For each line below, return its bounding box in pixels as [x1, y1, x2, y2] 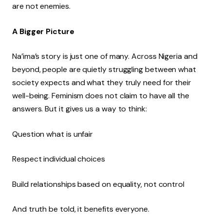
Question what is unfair [12, 128, 93, 139]
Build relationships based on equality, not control [12, 179, 185, 189]
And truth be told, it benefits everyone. [12, 204, 149, 215]
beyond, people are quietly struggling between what [12, 64, 197, 75]
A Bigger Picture [12, 26, 74, 36]
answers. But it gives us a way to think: [12, 104, 147, 114]
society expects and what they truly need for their [12, 77, 192, 88]
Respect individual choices [12, 154, 105, 164]
